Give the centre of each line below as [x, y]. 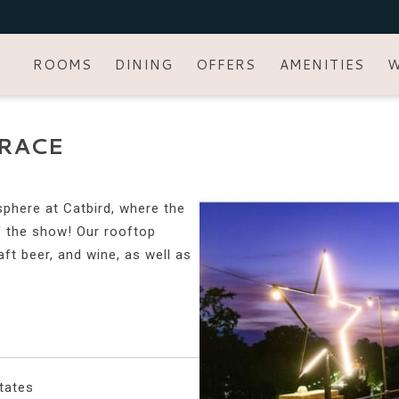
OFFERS [226, 64]
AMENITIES [322, 64]
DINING [144, 64]
